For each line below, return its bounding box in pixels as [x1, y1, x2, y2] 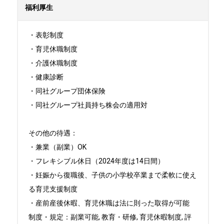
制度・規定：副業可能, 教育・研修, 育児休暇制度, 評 [28, 213, 191, 221]
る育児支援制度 [28, 185, 77, 193]
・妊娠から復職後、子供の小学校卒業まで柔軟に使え [28, 171, 196, 179]
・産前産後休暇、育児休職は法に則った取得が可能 [28, 199, 189, 207]
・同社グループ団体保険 [28, 87, 105, 95]
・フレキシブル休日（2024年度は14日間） [28, 157, 164, 165]
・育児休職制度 [28, 45, 77, 53]
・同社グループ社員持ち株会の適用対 [28, 101, 147, 109]
